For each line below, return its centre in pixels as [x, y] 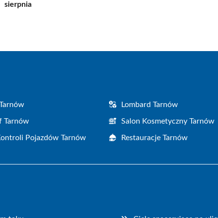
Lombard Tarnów [150, 104]
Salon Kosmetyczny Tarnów [168, 121]
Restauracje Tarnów [154, 137]
